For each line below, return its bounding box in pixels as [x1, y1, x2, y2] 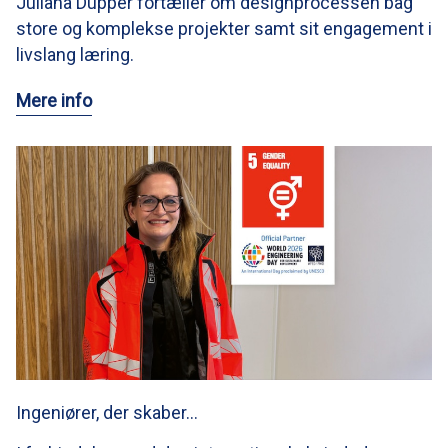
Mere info [16, 89, 92, 111]
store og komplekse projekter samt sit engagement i [16, 17, 432, 39]
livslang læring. [16, 43, 134, 65]
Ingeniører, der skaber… [16, 401, 198, 423]
